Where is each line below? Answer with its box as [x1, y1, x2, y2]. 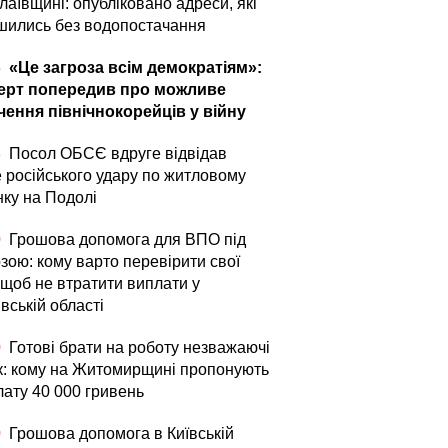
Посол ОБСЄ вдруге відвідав [5, 145, 227, 162]
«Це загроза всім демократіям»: [5, 59, 262, 76]
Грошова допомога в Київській [5, 425, 234, 442]
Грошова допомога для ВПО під [5, 231, 246, 248]
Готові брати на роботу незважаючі [5, 339, 270, 356]
